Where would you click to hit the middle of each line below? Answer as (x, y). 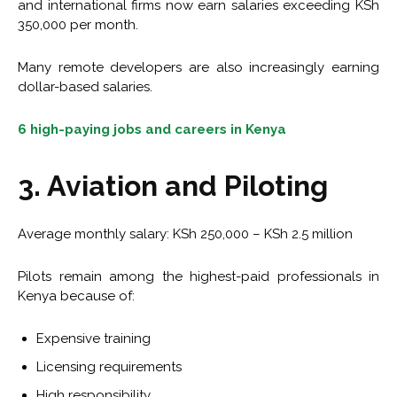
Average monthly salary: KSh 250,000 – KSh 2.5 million (185, 234)
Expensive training (93, 339)
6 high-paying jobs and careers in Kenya (152, 130)
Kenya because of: (76, 296)
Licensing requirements (109, 367)
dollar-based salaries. (85, 87)
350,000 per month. (78, 25)
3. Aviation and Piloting (173, 186)
